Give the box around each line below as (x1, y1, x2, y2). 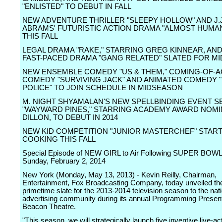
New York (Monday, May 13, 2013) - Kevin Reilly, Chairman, (22, 171, 217, 179)
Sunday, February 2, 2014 (22, 157, 106, 165)
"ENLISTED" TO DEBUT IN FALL (22, 2, 131, 10)
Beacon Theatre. (22, 203, 76, 211)
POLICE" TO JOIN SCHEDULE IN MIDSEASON (22, 84, 183, 92)
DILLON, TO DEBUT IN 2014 (22, 113, 118, 121)
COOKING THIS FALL (22, 135, 96, 143)
